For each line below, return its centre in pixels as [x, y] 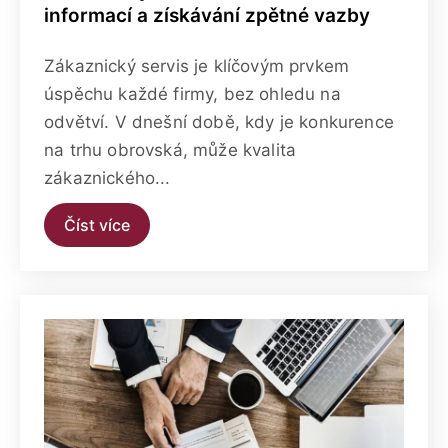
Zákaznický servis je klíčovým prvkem [197, 65]
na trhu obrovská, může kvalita [170, 149]
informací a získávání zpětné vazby [207, 15]
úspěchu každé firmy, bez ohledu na [192, 93]
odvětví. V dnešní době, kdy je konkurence [219, 121]
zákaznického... [107, 177]
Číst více [97, 224]
